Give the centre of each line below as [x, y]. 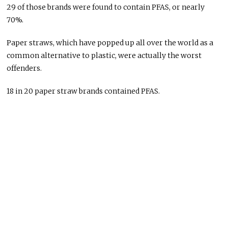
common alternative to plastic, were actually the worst [104, 55]
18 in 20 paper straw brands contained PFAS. [83, 91]
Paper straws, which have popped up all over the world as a [110, 42]
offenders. [24, 68]
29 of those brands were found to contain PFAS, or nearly [106, 7]
